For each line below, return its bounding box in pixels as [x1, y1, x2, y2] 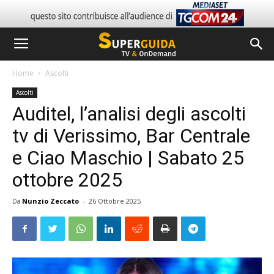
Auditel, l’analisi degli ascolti [12, 102, 246, 125]
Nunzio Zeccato [22, 196, 79, 206]
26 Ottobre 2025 [89, 196, 141, 206]
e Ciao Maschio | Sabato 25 [12, 146, 244, 169]
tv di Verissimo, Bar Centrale [12, 124, 250, 147]
